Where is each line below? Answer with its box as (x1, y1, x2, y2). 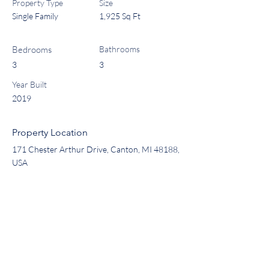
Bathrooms (99, 44, 140, 54)
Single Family (12, 11, 58, 21)
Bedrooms (12, 44, 52, 55)
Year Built (12, 79, 47, 89)
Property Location (12, 127, 88, 138)
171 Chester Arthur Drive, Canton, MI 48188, (12, 144, 180, 154)
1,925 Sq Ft (99, 11, 141, 21)
